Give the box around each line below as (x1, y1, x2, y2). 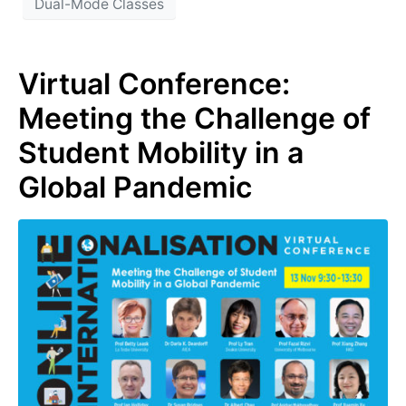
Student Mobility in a (18, 134, 304, 170)
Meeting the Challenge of (18, 100, 371, 136)
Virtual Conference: (18, 65, 290, 101)
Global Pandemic (18, 169, 252, 205)
